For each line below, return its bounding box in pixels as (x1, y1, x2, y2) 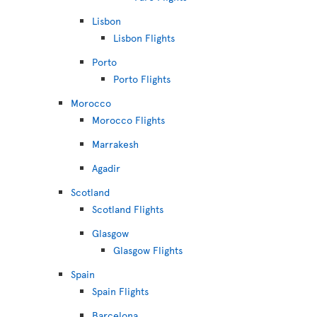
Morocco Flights (92, 113, 165, 127)
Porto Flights (113, 72, 171, 86)
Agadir (92, 161, 120, 175)
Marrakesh (92, 137, 139, 151)
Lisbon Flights (113, 31, 175, 45)
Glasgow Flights (113, 243, 183, 257)
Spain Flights (92, 284, 149, 298)
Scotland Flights (92, 202, 163, 216)
